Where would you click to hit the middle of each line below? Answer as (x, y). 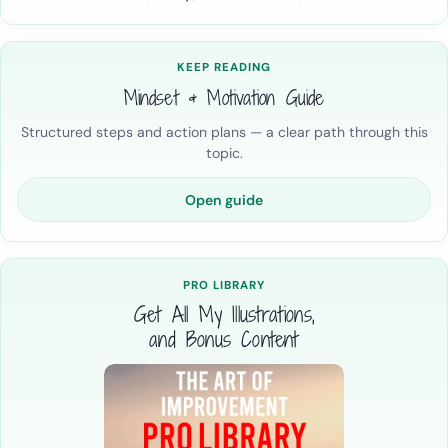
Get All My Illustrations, (224, 313)
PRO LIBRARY (224, 285)
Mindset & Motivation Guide (224, 97)
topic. (224, 152)
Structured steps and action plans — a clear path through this (224, 131)
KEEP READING (224, 68)
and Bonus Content (224, 338)
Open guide (224, 199)
